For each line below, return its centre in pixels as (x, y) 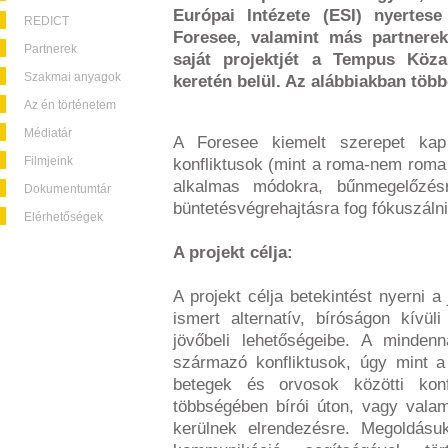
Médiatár (48, 133)
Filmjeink (48, 161)
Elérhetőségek (63, 217)
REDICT (46, 21)
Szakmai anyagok (72, 77)
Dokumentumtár (67, 189)
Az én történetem (70, 105)
